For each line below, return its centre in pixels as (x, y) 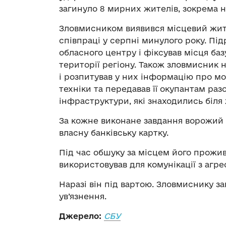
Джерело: (80, 216)
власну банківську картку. (114, 132)
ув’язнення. (83, 196)
